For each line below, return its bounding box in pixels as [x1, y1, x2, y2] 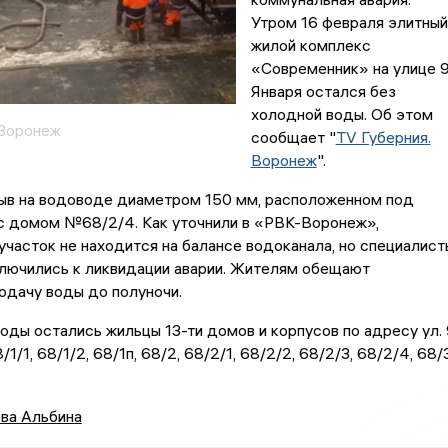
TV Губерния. [335, 127, 431, 148]
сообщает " [250, 127, 336, 148]
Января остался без [250, 81, 396, 102]
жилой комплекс [250, 35, 371, 56]
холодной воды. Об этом [250, 104, 433, 125]
